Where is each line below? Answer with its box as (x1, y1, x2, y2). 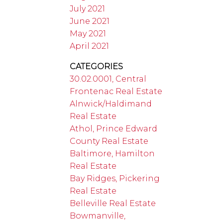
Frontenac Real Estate (70, 86, 163, 96)
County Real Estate (70, 136, 149, 146)
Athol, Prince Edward (70, 123, 158, 133)
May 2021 (70, 28, 107, 38)
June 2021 (70, 16, 110, 26)
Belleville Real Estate (70, 198, 156, 208)
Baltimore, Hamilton (70, 148, 155, 158)
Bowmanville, (70, 211, 126, 221)
